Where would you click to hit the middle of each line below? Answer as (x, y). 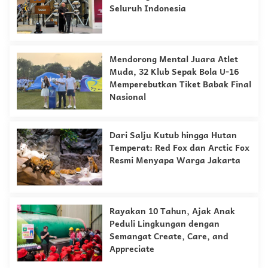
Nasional (128, 96)
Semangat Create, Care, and (169, 235)
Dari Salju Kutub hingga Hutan (173, 134)
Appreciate (132, 248)
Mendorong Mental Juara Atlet (174, 58)
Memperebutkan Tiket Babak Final (180, 83)
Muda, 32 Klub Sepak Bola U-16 (174, 71)
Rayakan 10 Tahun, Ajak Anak (172, 210)
